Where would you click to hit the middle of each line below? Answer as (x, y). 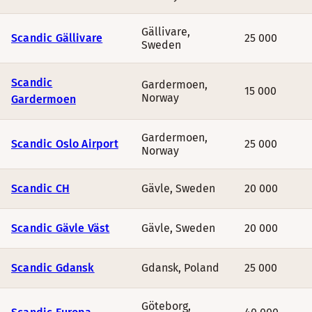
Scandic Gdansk (53, 268)
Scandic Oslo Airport (65, 144)
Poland (202, 268)
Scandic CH (40, 188)
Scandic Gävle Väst (61, 228)
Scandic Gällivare (57, 38)
